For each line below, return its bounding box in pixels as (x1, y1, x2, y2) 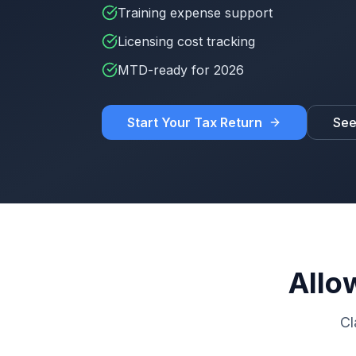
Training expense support (118, 5, 273, 21)
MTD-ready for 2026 (118, 62, 244, 78)
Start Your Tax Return (127, 114, 262, 130)
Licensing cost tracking (118, 33, 255, 49)
